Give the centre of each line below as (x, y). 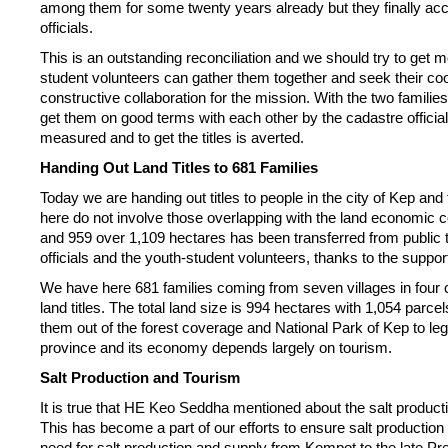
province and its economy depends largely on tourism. (216, 347)
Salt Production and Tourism (140, 377)
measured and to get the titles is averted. (172, 137)
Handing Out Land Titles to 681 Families (179, 167)
